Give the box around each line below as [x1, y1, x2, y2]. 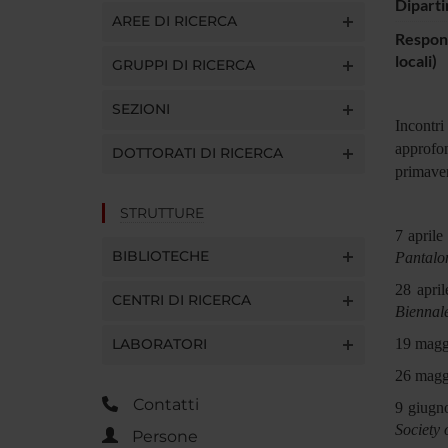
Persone [132, 426, 198, 446]
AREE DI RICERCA [112, 11, 237, 30]
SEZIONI [112, 99, 170, 118]
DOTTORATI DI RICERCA [112, 143, 283, 162]
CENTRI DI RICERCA [112, 290, 251, 309]
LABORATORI [112, 334, 207, 353]
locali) [394, 50, 437, 70]
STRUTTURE [120, 203, 204, 222]
